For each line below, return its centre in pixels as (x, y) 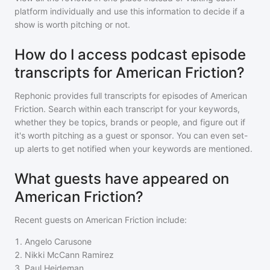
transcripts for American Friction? (130, 73)
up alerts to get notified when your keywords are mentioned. (133, 149)
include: (170, 220)
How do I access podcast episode (130, 55)
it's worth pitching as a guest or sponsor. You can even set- (131, 135)
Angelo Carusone (58, 241)
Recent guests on (50, 220)
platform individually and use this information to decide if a (130, 11)
